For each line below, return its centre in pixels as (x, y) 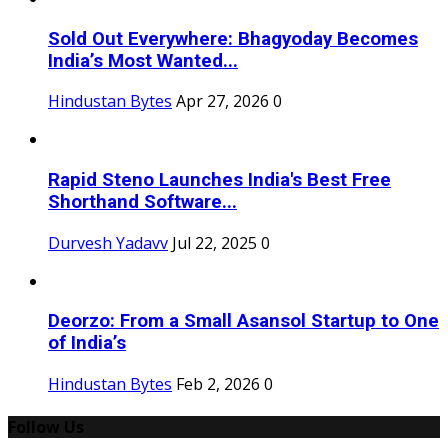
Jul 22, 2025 (214, 242)
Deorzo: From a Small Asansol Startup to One (243, 321)
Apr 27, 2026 (222, 101)
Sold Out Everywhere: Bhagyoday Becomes (233, 38)
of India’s (87, 343)
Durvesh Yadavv (108, 242)
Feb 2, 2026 (218, 384)
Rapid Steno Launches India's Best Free (219, 180)
